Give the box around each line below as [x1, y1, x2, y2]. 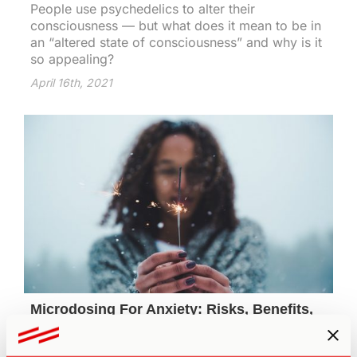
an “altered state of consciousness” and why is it [30, 34, 322, 51]
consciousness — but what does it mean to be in [30, 18, 321, 34]
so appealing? [30, 51, 114, 68]
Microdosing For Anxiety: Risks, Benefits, [30, 300, 313, 317]
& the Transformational [30, 320, 186, 337]
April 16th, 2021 [30, 76, 112, 90]
